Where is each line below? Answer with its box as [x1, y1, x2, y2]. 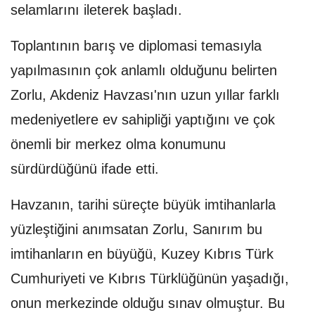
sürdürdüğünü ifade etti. [11, 161, 159, 177]
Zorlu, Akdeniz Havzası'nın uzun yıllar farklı [11, 87, 280, 103]
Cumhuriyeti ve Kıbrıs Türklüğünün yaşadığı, [11, 271, 289, 287]
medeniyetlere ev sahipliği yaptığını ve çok [11, 112, 275, 128]
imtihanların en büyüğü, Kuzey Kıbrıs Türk [11, 246, 274, 262]
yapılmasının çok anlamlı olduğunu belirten [11, 63, 277, 79]
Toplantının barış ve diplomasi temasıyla [11, 38, 262, 54]
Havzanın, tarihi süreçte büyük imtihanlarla [11, 197, 276, 213]
